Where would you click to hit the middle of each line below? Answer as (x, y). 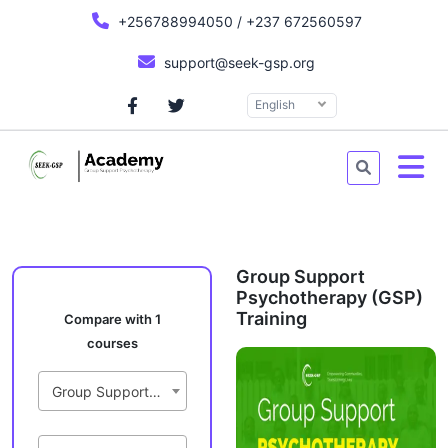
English (274, 104)
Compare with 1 (112, 319)
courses (112, 343)
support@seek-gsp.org (237, 62)
